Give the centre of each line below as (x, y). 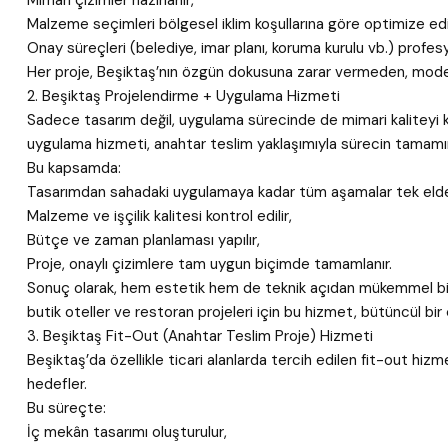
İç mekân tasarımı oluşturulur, (127, 432)
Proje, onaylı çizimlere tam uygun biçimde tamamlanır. (209, 264)
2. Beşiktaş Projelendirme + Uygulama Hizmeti (183, 96)
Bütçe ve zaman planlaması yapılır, (143, 240)
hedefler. (57, 384)
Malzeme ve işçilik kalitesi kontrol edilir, (159, 216)
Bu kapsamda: (74, 168)
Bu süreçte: (66, 408)
